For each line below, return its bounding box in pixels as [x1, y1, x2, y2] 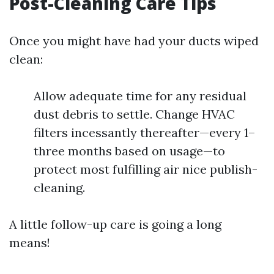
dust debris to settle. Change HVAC [34, 106, 235, 122]
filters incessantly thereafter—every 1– [34, 125, 255, 140]
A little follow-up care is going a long [9, 217, 221, 232]
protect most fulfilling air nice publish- [34, 161, 257, 177]
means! [9, 235, 50, 250]
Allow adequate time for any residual [34, 88, 246, 103]
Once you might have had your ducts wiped [9, 33, 259, 48]
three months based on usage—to [34, 143, 225, 158]
